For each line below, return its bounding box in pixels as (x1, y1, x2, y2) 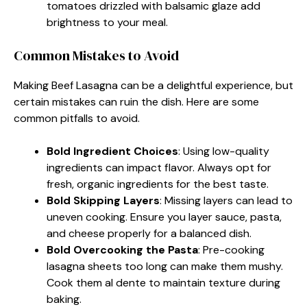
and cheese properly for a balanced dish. (47, 225, 251, 241)
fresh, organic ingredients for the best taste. (47, 176, 269, 191)
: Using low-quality (178, 143, 269, 158)
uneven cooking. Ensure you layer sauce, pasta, (47, 209, 282, 224)
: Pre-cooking (198, 242, 265, 257)
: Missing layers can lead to (160, 193, 293, 208)
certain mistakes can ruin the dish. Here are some (14, 94, 259, 109)
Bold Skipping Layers (47, 193, 160, 208)
